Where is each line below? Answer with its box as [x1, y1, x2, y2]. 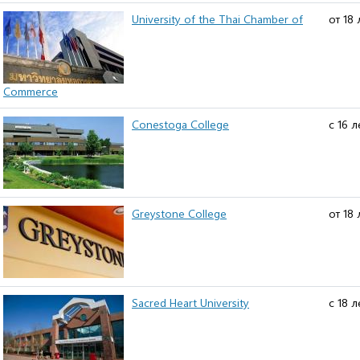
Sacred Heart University [132, 295, 249, 310]
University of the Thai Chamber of [132, 11, 303, 27]
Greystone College [132, 206, 227, 221]
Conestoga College [132, 117, 229, 132]
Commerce [3, 84, 58, 99]
